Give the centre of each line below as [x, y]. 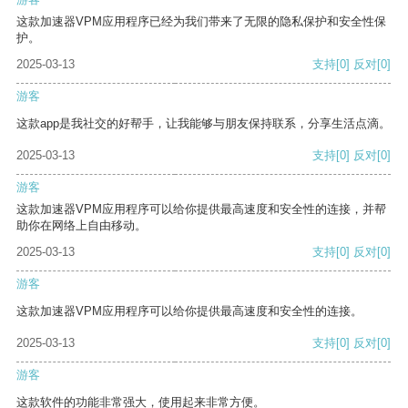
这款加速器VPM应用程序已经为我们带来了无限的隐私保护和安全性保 [201, 22]
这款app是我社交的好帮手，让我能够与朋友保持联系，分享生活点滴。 [204, 124]
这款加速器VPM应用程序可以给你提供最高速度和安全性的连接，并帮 [201, 209]
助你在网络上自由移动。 [82, 226]
